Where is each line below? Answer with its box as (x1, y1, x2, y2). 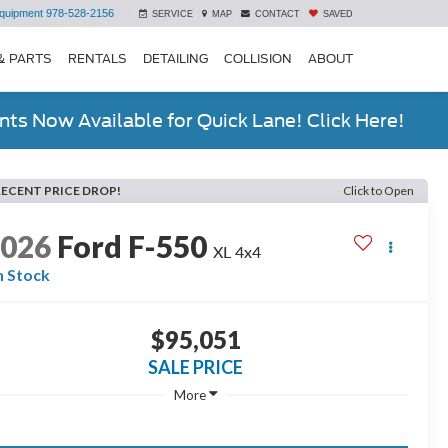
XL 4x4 (213, 242, 262, 262)
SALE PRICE (148, 356, 243, 379)
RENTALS (68, 50, 127, 66)
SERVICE (152, 9, 193, 20)
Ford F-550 (57, 228, 208, 265)
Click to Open (343, 183, 414, 198)
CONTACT (255, 9, 300, 20)
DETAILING (143, 50, 208, 66)
